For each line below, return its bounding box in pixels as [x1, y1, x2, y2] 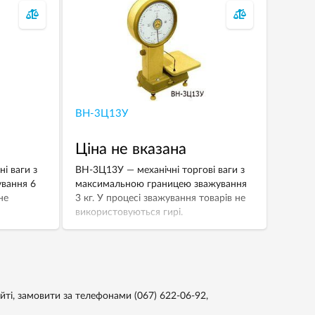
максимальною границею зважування [75, 179, 247, 189]
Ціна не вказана [75, 141, 186, 157]
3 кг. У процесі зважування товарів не [75, 193, 245, 203]
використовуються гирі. [75, 207, 183, 217]
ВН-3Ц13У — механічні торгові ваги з [75, 165, 245, 175]
